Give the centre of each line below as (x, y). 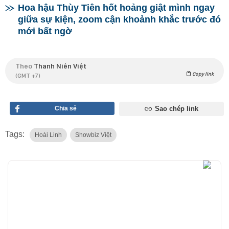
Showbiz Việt (93, 135)
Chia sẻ (66, 108)
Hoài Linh (48, 135)
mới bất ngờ (45, 31)
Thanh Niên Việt (60, 66)
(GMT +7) (28, 75)
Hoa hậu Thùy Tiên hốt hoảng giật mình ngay (116, 7)
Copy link (202, 73)
